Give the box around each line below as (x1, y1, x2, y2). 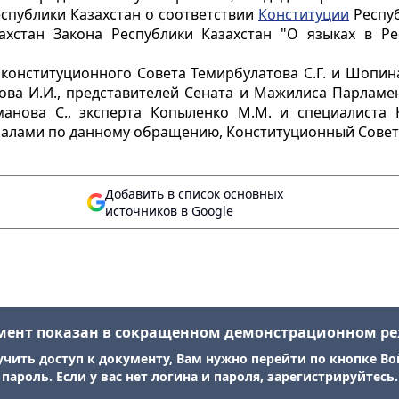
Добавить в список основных (105, 185, 283, 202)
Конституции (258, 4, 349, 24)
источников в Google (105, 202, 233, 219)
